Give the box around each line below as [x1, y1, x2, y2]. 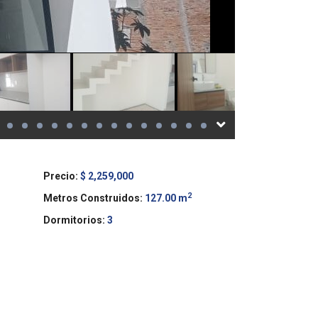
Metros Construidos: [43, 192, 143, 204]
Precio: [43, 170, 78, 182]
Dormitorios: [43, 214, 105, 226]
